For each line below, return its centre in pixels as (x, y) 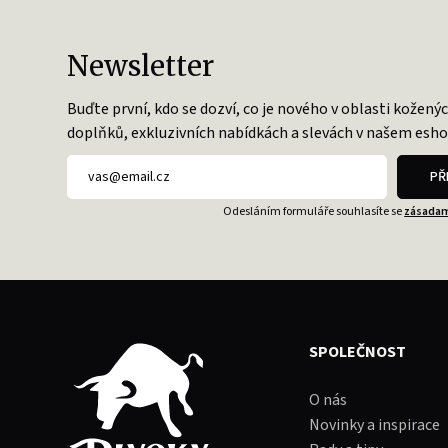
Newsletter (141, 66)
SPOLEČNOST (358, 352)
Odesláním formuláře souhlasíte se (314, 211)
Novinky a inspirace (375, 425)
